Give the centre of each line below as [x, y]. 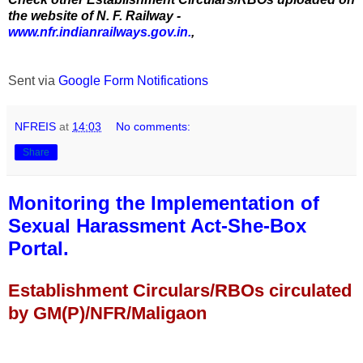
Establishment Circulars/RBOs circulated [180, 290]
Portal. [38, 248]
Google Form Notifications [133, 80]
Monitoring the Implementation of [164, 203]
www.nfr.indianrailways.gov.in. [100, 32]
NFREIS [35, 126]
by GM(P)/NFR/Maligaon [107, 313]
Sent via [33, 80]
